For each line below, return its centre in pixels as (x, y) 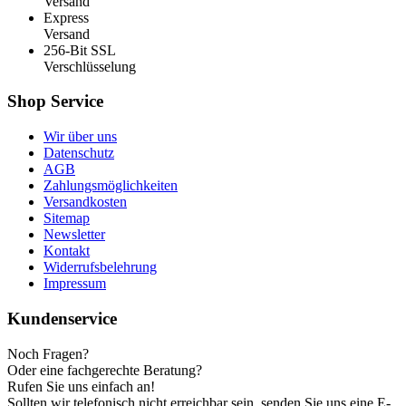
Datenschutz (79, 153)
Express (66, 17)
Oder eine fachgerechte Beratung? (105, 370)
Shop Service (55, 101)
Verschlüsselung (90, 66)
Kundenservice (62, 318)
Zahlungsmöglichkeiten (111, 186)
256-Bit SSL (80, 50)
